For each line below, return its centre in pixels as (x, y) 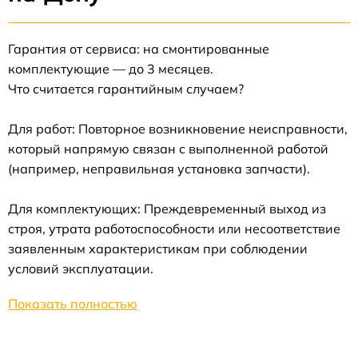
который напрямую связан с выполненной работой (168, 149)
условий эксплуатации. (81, 269)
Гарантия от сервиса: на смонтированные (139, 49)
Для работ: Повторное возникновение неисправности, (178, 129)
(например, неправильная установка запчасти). (159, 169)
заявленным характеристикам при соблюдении (158, 249)
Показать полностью (73, 304)
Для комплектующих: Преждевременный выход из (167, 209)
